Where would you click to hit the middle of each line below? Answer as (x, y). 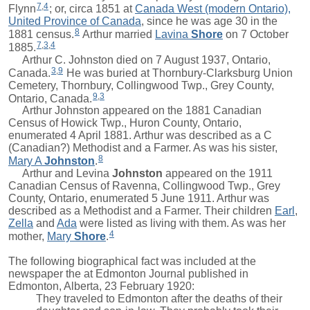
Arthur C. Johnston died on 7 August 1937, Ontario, (139, 60)
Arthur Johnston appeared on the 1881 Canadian (135, 111)
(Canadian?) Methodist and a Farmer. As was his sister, (143, 148)
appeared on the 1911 (218, 174)
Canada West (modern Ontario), (213, 9)
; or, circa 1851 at (92, 9)
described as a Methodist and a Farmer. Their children (142, 211)
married (134, 34)
